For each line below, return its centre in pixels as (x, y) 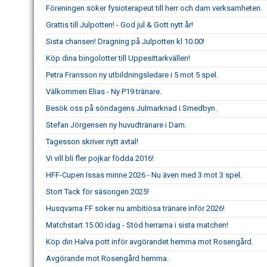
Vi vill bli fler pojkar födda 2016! (100, 158)
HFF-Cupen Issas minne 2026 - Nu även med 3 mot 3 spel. (144, 175)
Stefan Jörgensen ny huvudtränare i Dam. (116, 125)
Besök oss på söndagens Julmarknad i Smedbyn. (131, 108)
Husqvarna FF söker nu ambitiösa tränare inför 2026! (135, 208)
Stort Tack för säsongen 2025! (97, 192)
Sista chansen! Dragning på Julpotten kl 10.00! (125, 41)
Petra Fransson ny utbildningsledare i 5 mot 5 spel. (132, 75)
